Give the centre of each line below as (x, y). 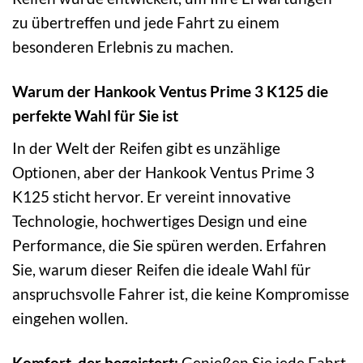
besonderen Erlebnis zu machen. (123, 47)
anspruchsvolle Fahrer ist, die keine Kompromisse (181, 293)
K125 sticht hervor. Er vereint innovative (152, 196)
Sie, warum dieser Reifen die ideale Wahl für (162, 269)
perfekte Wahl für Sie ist (95, 115)
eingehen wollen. (70, 318)
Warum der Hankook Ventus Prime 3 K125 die (170, 91)
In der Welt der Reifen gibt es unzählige (146, 147)
